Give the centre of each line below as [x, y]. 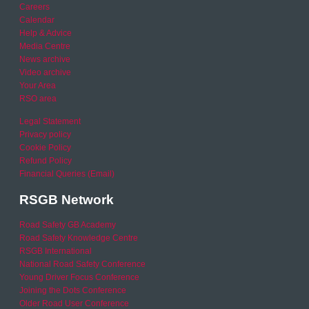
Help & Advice [46, 33]
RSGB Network [67, 199]
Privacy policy [46, 135]
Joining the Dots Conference [73, 291]
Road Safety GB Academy [68, 225]
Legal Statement [50, 122]
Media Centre [45, 47]
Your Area [38, 86]
